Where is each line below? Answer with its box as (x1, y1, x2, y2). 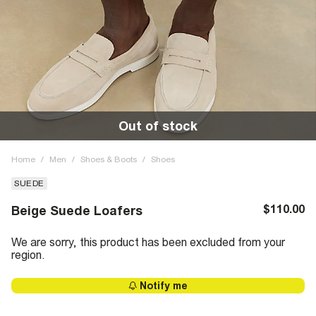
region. (11, 248, 45, 261)
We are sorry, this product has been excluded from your (11, 236, 285, 248)
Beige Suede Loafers (11, 203, 142, 218)
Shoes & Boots (80, 154, 137, 164)
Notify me (140, 280, 188, 291)
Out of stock (119, 119, 197, 133)
